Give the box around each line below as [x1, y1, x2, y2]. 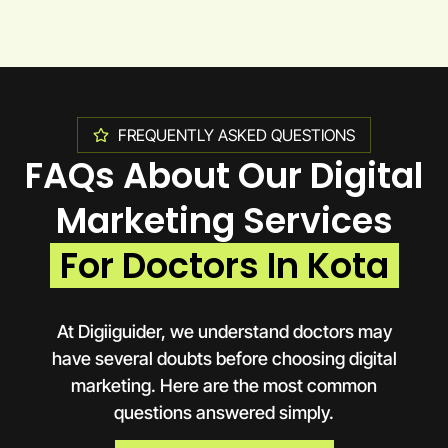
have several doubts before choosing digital [51, 347, 397, 369]
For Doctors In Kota [59, 240, 389, 290]
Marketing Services [55, 195, 393, 245]
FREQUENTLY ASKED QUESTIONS [118, 124, 355, 145]
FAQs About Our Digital [25, 150, 423, 200]
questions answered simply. [114, 401, 334, 423]
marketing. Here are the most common [71, 374, 377, 396]
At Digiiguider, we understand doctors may [56, 320, 392, 342]
